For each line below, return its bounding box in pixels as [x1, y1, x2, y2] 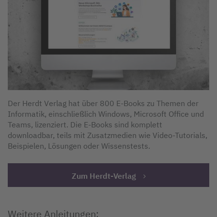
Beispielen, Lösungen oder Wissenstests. [8, 141, 150, 151]
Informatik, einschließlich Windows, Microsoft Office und [8, 109, 204, 119]
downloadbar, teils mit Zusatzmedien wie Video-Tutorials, [8, 130, 207, 140]
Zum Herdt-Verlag [71, 171, 136, 181]
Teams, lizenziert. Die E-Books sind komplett [8, 120, 162, 130]
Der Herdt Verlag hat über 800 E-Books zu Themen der [8, 98, 199, 108]
